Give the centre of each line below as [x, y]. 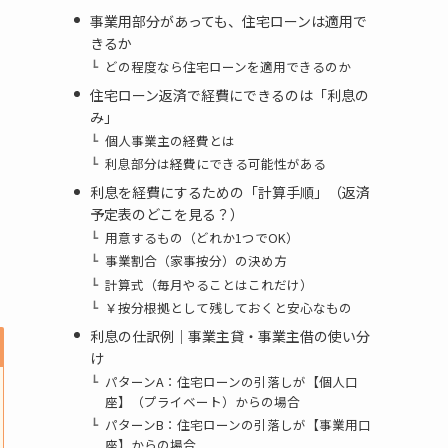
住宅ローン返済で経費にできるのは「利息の [229, 94]
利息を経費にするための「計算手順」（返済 [229, 192]
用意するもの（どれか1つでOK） [202, 238]
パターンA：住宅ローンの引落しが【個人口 [232, 381]
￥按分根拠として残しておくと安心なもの [229, 307]
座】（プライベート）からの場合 [203, 401]
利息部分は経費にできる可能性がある [216, 164]
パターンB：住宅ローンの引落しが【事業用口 [238, 424]
